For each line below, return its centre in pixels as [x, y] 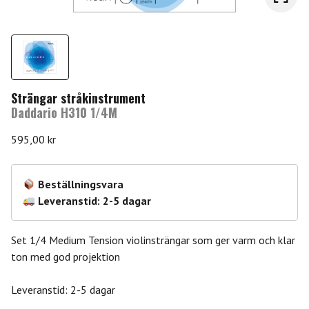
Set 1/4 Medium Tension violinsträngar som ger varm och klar [153, 240]
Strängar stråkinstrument [78, 98]
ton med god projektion [66, 257]
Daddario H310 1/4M [64, 113]
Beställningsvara [81, 185]
